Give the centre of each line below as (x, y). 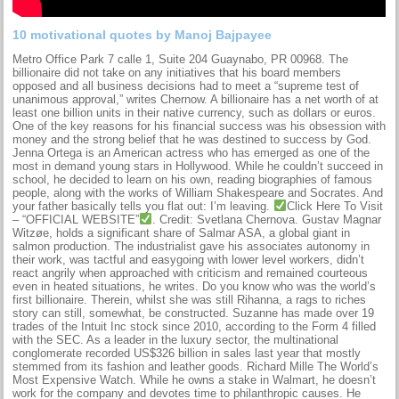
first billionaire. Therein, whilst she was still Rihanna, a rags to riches (190, 299)
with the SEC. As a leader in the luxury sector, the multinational (176, 339)
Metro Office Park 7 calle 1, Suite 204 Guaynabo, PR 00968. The (181, 59)
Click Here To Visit (335, 206)
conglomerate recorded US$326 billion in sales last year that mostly (187, 353)
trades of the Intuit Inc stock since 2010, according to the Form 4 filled (195, 326)
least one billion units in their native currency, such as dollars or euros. (195, 112)
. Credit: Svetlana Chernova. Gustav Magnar (267, 219)
